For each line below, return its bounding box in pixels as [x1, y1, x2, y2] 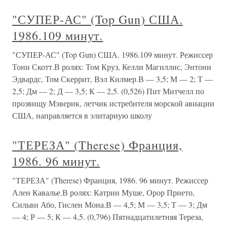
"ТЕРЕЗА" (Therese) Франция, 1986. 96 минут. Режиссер [12, 175, 208, 185]
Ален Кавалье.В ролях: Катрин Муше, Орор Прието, [12, 187, 195, 198]
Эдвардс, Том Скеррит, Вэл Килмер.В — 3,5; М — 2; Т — [12, 73, 213, 84]
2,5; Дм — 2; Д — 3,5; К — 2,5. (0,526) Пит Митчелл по [12, 86, 204, 96]
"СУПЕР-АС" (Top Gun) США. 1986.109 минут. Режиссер [12, 49, 213, 60]
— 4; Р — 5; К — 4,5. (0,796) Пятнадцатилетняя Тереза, [12, 211, 203, 222]
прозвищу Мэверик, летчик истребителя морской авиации [12, 98, 214, 108]
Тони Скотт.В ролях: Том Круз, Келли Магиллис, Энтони [12, 61, 211, 72]
